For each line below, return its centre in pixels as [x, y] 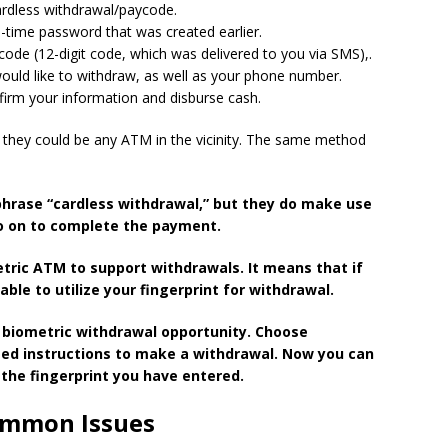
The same [276, 139]
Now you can [328, 353]
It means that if [305, 267]
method [338, 139]
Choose [281, 331]
